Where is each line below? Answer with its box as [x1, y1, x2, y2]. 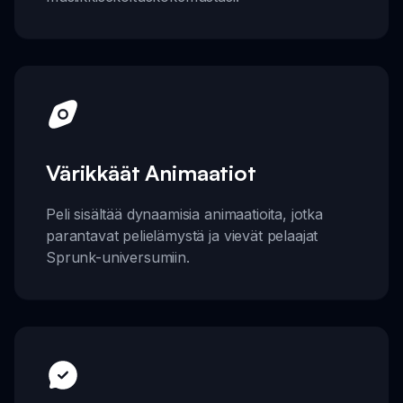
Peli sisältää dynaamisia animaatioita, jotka [46, 204, 323, 223]
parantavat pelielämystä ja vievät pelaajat [46, 226, 318, 245]
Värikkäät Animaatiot [46, 158, 256, 186]
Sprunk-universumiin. [46, 247, 190, 266]
